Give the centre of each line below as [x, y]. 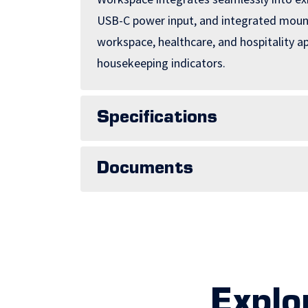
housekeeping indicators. [161, 63]
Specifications [157, 118]
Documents [145, 169]
